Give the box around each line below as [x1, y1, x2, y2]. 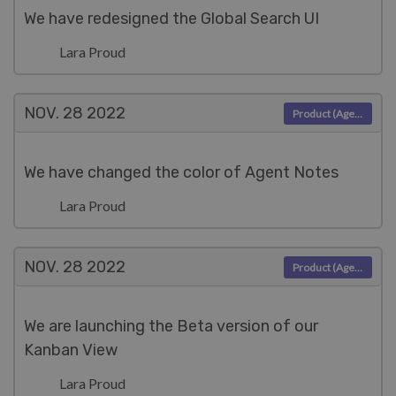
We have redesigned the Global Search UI [24, 9, 319, 28]
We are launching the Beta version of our [24, 316, 318, 336]
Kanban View [24, 340, 118, 360]
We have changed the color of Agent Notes [24, 163, 339, 182]
